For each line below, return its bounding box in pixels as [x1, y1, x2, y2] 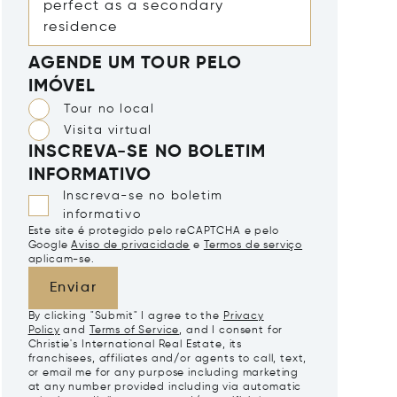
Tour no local [63, 102, 155, 115]
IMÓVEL [27, 78, 97, 97]
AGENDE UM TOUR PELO [27, 55, 243, 74]
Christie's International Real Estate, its [27, 339, 243, 351]
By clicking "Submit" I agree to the [27, 311, 223, 323]
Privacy [222, 311, 264, 323]
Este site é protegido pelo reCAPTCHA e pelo [27, 226, 279, 237]
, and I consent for [179, 325, 284, 337]
